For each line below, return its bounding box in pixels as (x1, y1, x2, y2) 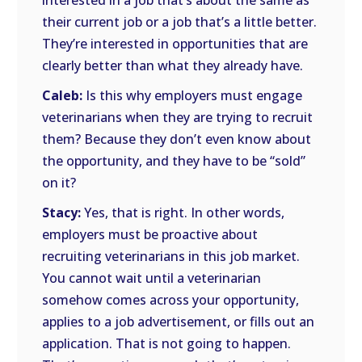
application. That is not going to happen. (42, 335, 292, 352)
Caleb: (42, 86, 83, 104)
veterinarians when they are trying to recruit (42, 108, 314, 126)
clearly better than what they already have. (42, 57, 304, 74)
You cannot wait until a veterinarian (42, 269, 262, 287)
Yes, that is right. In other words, (81, 204, 285, 221)
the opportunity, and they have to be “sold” (42, 152, 306, 170)
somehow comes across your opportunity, (42, 291, 300, 309)
